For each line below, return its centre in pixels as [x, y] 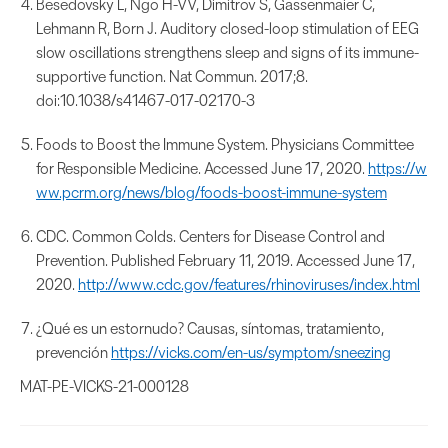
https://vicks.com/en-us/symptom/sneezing [251, 352]
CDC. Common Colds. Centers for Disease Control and [210, 236]
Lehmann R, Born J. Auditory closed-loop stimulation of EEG [227, 28]
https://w [397, 168]
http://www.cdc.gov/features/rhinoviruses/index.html [249, 284]
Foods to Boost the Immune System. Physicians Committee [225, 144]
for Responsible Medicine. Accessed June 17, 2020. [202, 168]
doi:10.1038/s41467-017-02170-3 [145, 100]
